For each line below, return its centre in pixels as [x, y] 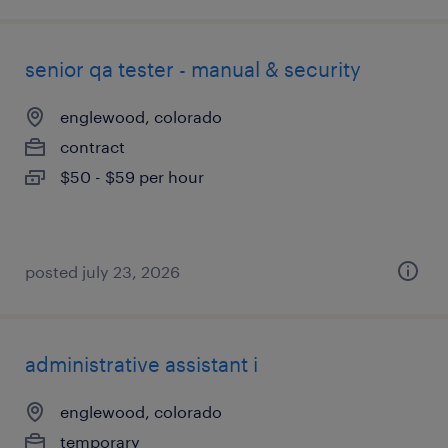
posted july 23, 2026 [102, 271]
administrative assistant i [141, 364]
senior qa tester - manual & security [193, 69]
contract [92, 146]
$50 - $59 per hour [132, 176]
